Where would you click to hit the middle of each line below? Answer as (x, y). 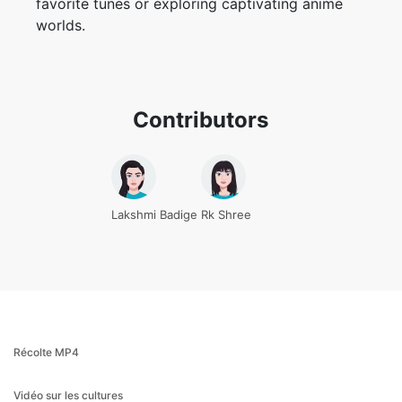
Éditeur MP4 (45, 365)
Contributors (201, 47)
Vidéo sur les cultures (68, 322)
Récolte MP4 (46, 279)
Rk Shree (226, 141)
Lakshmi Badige (154, 141)
